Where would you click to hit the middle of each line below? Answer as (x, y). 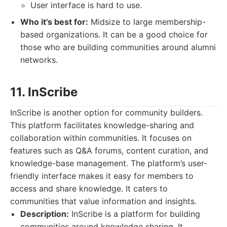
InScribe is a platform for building (135, 214)
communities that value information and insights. (103, 201)
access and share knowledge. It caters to (89, 188)
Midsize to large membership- (147, 22)
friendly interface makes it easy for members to (102, 176)
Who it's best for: (54, 22)
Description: (45, 214)
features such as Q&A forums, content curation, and (109, 150)
